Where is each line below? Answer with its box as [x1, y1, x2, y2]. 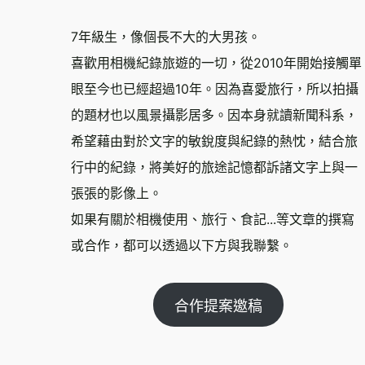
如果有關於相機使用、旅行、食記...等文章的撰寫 [71, 211, 354, 228]
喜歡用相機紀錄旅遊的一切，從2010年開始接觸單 [71, 55, 362, 72]
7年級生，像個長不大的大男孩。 [71, 29, 261, 46]
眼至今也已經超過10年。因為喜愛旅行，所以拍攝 [71, 81, 358, 98]
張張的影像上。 [71, 185, 162, 202]
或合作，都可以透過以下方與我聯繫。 [71, 237, 292, 254]
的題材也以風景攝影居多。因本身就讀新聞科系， [71, 107, 358, 124]
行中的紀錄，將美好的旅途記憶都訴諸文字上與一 [71, 159, 358, 176]
